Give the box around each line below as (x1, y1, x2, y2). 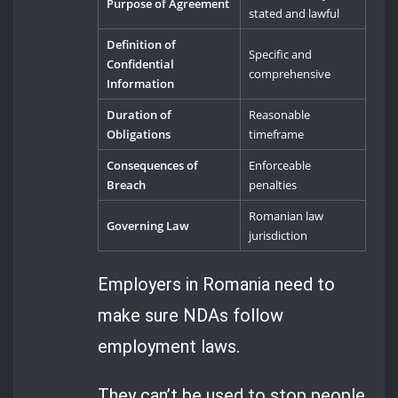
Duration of (107, 107, 172, 123)
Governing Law (107, 218, 190, 235)
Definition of (107, 36, 177, 53)
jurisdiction (249, 227, 308, 244)
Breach (107, 177, 147, 194)
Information (107, 76, 175, 92)
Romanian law (249, 208, 324, 225)
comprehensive (249, 66, 331, 83)
